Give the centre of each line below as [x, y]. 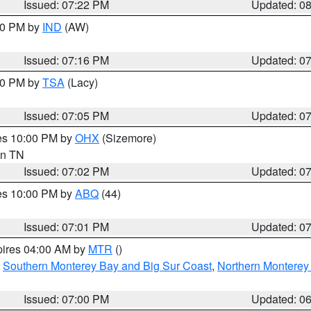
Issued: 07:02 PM [67, 171]
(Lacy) [81, 82]
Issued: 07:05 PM [67, 116]
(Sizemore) [128, 138]
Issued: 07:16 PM [67, 60]
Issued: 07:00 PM [67, 299]
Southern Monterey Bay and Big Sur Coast [107, 266]
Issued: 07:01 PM [67, 227]
